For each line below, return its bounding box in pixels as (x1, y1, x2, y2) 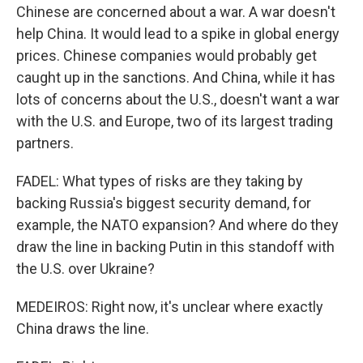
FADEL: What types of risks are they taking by (16, 173, 303, 190)
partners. (16, 135, 74, 152)
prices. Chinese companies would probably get (16, 47, 317, 64)
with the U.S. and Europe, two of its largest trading (16, 113, 333, 130)
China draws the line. (16, 320, 149, 337)
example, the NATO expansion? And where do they (16, 216, 339, 233)
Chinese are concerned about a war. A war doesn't (16, 3, 335, 20)
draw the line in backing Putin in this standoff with (16, 238, 335, 255)
